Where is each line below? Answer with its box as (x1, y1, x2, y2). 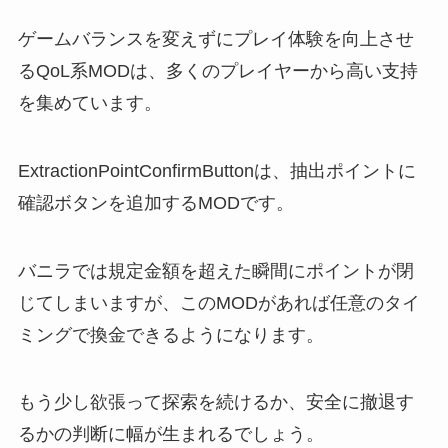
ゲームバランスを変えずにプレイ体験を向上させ (17, 28, 414, 49)
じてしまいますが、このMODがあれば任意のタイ (17, 292, 420, 313)
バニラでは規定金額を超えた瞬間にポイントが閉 (17, 260, 414, 281)
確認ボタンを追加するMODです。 (17, 192, 294, 213)
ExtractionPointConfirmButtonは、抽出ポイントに (17, 160, 416, 181)
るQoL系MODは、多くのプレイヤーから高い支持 (17, 60, 418, 81)
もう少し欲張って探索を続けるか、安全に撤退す (17, 392, 414, 413)
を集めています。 (17, 92, 162, 113)
